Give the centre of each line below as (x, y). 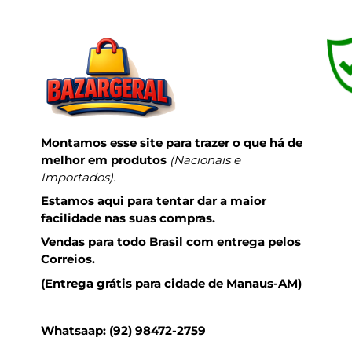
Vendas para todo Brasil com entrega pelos (171, 242)
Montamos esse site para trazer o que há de (172, 142)
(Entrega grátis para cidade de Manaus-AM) (172, 283)
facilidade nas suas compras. (128, 218)
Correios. (68, 259)
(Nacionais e (204, 159)
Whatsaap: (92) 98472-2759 (124, 331)
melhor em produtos (104, 159)
